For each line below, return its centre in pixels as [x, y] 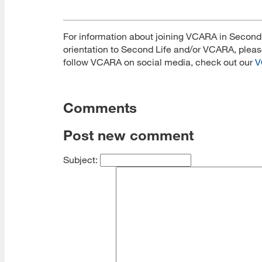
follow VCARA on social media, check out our [159, 62]
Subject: [82, 159]
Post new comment [128, 135]
